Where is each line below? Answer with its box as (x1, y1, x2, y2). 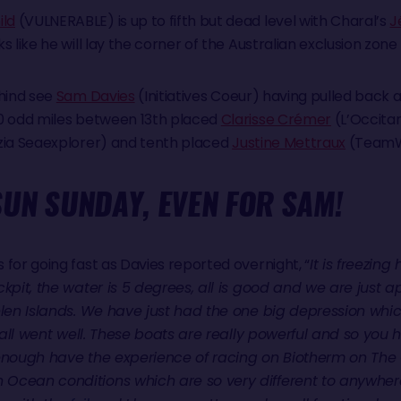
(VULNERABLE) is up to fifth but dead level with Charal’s (15, 11, 390, 31)
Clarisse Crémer (220, 109, 331, 130)
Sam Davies (55, 86, 135, 107)
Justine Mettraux (232, 132, 346, 153)
